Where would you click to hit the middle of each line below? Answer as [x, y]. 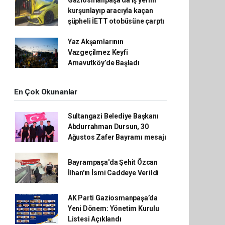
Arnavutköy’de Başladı [103, 63]
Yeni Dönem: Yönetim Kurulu [113, 209]
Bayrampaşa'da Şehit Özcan [113, 162]
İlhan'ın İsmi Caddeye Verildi [113, 173]
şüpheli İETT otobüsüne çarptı [116, 21]
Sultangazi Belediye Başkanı [113, 116]
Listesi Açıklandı [94, 219]
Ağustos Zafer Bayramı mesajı [117, 137]
